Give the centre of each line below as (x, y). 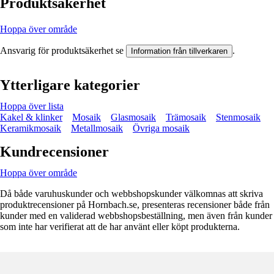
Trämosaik (186, 117)
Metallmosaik (97, 128)
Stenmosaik (238, 117)
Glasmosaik (133, 117)
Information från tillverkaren (179, 51)
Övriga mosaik (161, 128)
